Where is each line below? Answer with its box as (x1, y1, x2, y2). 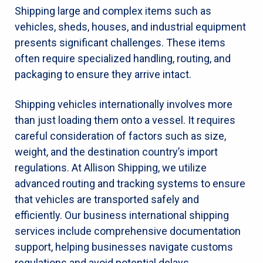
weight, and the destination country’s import (15, 145, 218, 158)
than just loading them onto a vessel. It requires (15, 113, 235, 126)
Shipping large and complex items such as (15, 4, 211, 17)
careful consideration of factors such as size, (15, 129, 226, 142)
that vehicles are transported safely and (15, 193, 199, 205)
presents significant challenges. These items (15, 36, 225, 49)
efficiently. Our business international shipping (15, 208, 229, 221)
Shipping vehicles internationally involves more (15, 97, 232, 110)
